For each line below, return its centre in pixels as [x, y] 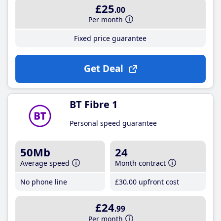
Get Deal [103, 69]
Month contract [141, 163]
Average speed [45, 163]
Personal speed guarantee [113, 123]
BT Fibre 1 [93, 104]
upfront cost [158, 182]
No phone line [44, 182]
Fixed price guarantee [110, 38]
